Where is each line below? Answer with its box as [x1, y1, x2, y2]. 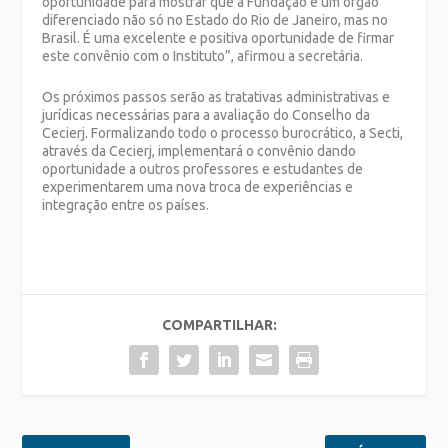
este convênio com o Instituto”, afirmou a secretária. [42, 48, 364, 65]
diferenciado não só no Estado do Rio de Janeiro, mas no [42, 12, 389, 29]
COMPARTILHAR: [161, 316, 277, 333]
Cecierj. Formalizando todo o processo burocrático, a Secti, [42, 124, 404, 141]
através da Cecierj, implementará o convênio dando [42, 142, 357, 159]
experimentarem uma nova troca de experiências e [42, 178, 354, 195]
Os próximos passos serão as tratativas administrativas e [42, 88, 391, 105]
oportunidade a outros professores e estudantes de [42, 160, 364, 177]
